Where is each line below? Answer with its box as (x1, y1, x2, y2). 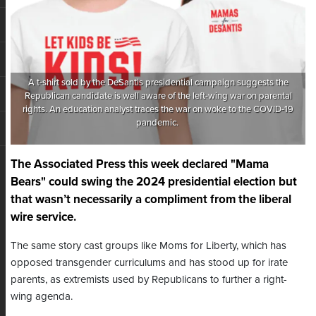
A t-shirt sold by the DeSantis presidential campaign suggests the (28, 77, 288, 89)
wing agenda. (11, 290, 73, 303)
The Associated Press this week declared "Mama (11, 157, 269, 172)
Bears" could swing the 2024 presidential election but (11, 174, 297, 190)
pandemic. (135, 117, 181, 129)
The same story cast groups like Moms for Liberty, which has (11, 239, 286, 253)
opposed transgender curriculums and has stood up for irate (11, 256, 288, 269)
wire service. (11, 209, 76, 225)
